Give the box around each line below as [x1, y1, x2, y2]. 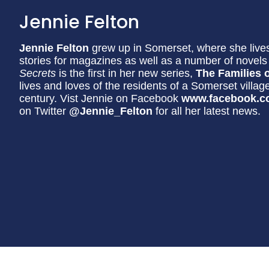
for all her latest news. [153, 105, 261, 117]
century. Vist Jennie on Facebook [19, 92, 181, 104]
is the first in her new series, [59, 67, 196, 79]
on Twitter [19, 105, 69, 117]
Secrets [19, 67, 59, 79]
